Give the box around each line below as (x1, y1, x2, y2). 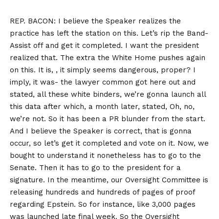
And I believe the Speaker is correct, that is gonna (10, 127, 192, 136)
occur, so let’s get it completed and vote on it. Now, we (10, 139, 209, 148)
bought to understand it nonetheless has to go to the (10, 151, 201, 160)
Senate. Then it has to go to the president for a (10, 163, 181, 173)
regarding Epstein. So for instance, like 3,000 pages (10, 200, 196, 209)
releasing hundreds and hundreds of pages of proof (10, 188, 195, 197)
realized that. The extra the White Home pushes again (10, 53, 205, 63)
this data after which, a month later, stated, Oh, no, (10, 102, 195, 111)
